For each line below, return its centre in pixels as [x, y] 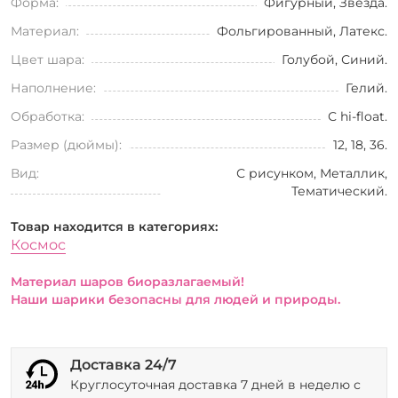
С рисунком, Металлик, [312, 173]
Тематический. [339, 191]
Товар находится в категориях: [114, 226]
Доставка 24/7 [123, 364]
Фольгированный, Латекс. [302, 31]
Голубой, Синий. [334, 59]
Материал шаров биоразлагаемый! [127, 281]
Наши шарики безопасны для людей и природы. [175, 299]
